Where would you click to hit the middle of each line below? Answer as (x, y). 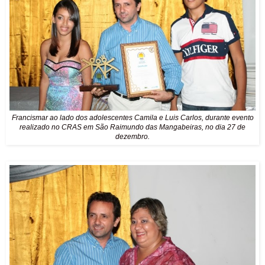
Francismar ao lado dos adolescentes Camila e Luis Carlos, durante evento (132, 117)
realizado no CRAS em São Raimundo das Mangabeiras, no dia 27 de (132, 127)
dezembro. (132, 136)
